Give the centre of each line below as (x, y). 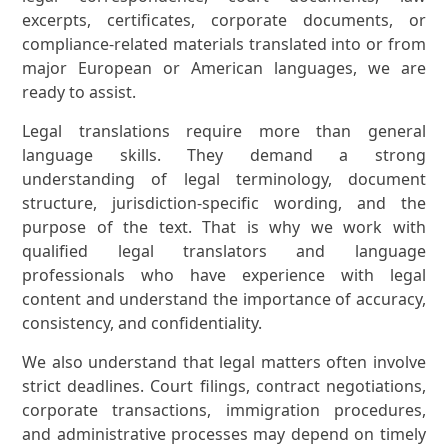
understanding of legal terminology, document (224, 179)
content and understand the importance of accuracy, (224, 299)
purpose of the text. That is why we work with (224, 227)
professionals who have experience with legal (224, 275)
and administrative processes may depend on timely (224, 434)
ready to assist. (79, 92)
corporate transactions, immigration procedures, (224, 410)
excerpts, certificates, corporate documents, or (224, 20)
